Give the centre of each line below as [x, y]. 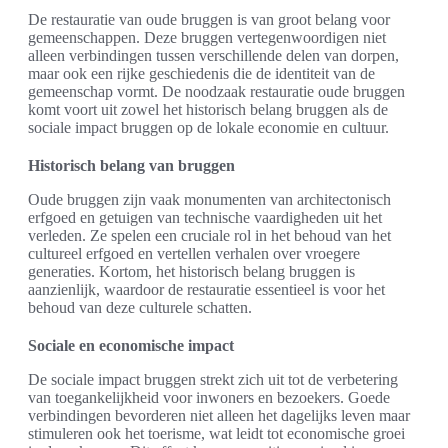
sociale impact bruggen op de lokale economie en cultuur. [208, 128]
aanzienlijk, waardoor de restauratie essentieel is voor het [206, 290]
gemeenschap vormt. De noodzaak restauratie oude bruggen [216, 92]
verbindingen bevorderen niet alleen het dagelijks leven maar [219, 416]
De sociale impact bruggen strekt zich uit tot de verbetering [213, 380]
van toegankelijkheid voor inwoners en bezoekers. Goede [209, 398]
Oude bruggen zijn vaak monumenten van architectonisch [209, 200]
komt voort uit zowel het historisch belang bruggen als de [208, 110]
